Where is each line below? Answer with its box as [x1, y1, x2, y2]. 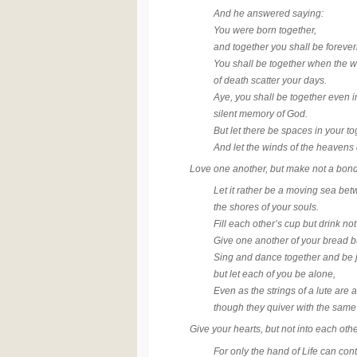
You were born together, [214, 25, 317, 37]
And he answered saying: [214, 8, 324, 20]
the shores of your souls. [214, 202, 320, 214]
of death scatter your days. [214, 75, 328, 87]
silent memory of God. [214, 108, 308, 120]
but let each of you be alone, [214, 269, 336, 280]
